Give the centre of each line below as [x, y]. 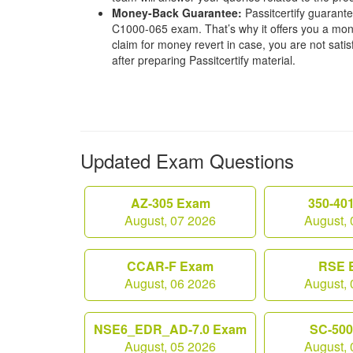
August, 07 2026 [170, 220]
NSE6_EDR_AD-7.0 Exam [170, 329]
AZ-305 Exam [170, 203]
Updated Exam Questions [187, 160]
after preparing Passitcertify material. [204, 60]
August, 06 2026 [170, 283]
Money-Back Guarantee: [178, 13]
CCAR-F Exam [170, 266]
